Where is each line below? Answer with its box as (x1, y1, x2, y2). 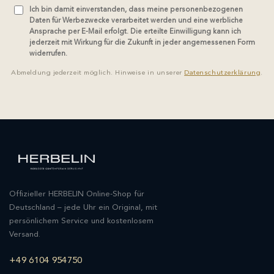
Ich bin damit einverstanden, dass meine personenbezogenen (29, 6, 243, 14)
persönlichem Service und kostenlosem (9, 217, 154, 225)
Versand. (9, 230, 40, 239)
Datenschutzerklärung (184, 70, 261, 77)
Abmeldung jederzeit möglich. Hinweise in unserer (11, 70, 185, 77)
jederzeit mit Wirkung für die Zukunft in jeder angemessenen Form (29, 39, 255, 47)
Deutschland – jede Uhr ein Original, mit (9, 203, 157, 212)
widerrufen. (29, 50, 67, 58)
